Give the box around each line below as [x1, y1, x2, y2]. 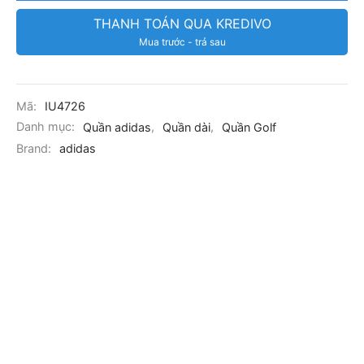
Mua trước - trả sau [138, 35, 226, 48]
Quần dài [162, 119, 210, 134]
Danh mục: [16, 119, 78, 134]
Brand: [16, 141, 54, 155]
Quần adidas [83, 119, 151, 134]
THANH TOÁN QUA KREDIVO [93, 15, 271, 32]
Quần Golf [222, 119, 276, 134]
